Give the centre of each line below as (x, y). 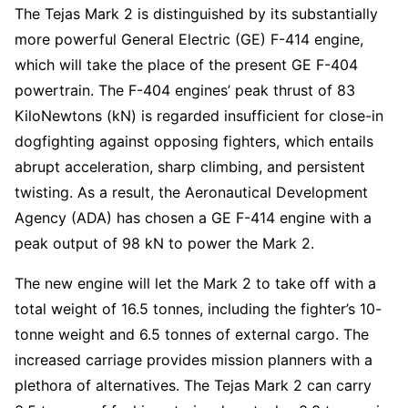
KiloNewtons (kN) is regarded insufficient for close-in (199, 115)
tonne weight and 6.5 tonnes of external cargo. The (192, 334)
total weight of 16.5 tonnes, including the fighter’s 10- (198, 308)
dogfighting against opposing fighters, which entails (194, 141)
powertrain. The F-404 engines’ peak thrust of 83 (185, 90)
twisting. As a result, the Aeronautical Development (191, 192)
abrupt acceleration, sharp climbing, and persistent (190, 166)
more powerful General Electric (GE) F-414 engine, (189, 39)
